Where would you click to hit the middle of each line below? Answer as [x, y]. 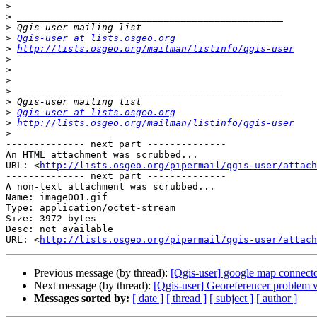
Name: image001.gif [57, 197]
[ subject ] [231, 299]
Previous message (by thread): [102, 273]
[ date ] [148, 299]
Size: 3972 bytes [51, 219]
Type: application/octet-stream [91, 208]
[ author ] [277, 299]
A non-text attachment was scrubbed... [110, 187]
